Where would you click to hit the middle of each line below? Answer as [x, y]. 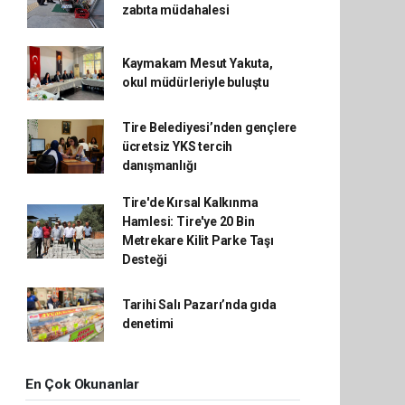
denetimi [148, 323]
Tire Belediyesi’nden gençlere [209, 127]
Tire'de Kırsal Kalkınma [190, 202]
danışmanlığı [159, 165]
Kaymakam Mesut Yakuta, [197, 63]
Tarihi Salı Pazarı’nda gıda [199, 304]
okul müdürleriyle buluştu [196, 82]
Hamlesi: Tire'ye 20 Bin [188, 221]
